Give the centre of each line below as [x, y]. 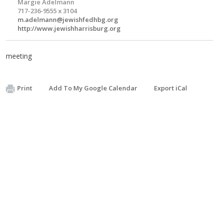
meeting [19, 56]
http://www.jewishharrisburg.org [69, 28]
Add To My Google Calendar [93, 88]
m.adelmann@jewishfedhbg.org [68, 20]
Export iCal [171, 88]
